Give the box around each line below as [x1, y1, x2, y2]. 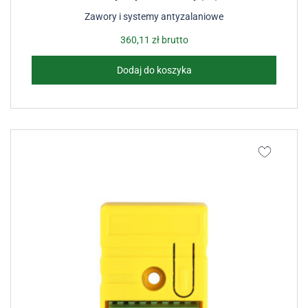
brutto [159, 34, 188, 45]
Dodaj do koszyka [116, 65, 192, 76]
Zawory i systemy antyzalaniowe [85, 11, 223, 22]
